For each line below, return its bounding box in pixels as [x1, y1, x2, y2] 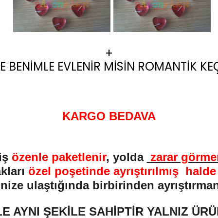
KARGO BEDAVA [62, 109, 156, 123]
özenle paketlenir [11, 150, 106, 163]
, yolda [106, 150, 147, 163]
